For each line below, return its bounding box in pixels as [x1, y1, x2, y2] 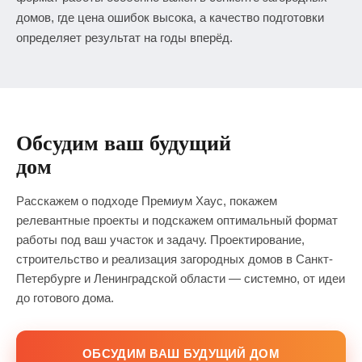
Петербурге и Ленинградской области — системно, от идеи [16, 271, 345, 285]
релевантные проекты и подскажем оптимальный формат [16, 213, 338, 227]
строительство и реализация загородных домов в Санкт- [16, 252, 333, 266]
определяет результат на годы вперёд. [16, 31, 233, 44]
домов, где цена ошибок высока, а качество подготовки [16, 11, 324, 24]
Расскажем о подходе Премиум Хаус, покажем [16, 194, 277, 208]
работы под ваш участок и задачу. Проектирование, [16, 233, 305, 246]
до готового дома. [16, 291, 114, 305]
